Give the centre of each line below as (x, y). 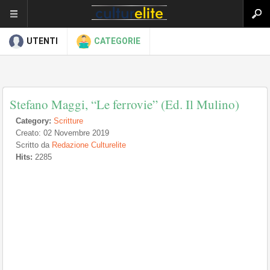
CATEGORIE (117, 41)
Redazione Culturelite (89, 145)
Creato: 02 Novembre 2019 (62, 133)
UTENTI (42, 41)
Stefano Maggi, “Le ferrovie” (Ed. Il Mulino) (124, 104)
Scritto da (34, 145)
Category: (33, 121)
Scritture (68, 121)
